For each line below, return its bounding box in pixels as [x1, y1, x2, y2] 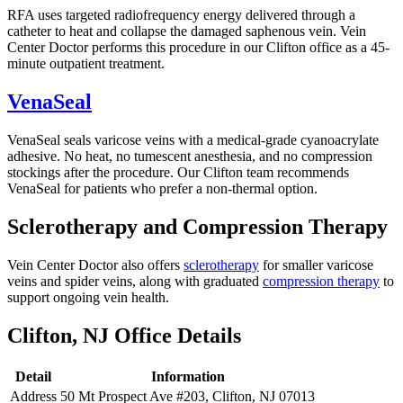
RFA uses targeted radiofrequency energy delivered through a [7, 7, 355, 23]
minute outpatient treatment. [7, 56, 165, 72]
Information [150, 368, 225, 384]
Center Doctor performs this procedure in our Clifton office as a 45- [7, 40, 390, 56]
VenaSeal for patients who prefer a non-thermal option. [7, 181, 318, 197]
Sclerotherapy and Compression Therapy [7, 215, 388, 239]
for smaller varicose [259, 256, 373, 273]
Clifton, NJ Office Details [7, 323, 241, 347]
